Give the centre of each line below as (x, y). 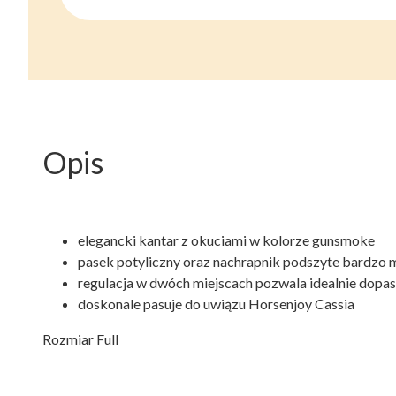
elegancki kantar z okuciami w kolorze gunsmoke (226, 240)
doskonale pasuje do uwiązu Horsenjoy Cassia (216, 304)
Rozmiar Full (80, 339)
